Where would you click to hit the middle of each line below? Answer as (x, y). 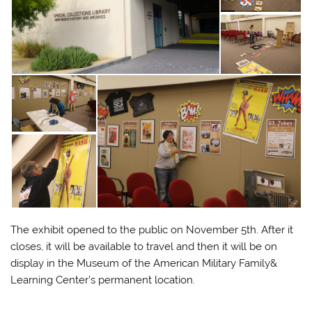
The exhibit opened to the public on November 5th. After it (152, 229)
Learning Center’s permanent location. (103, 280)
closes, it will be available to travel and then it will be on (144, 246)
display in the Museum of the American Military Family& (144, 263)
